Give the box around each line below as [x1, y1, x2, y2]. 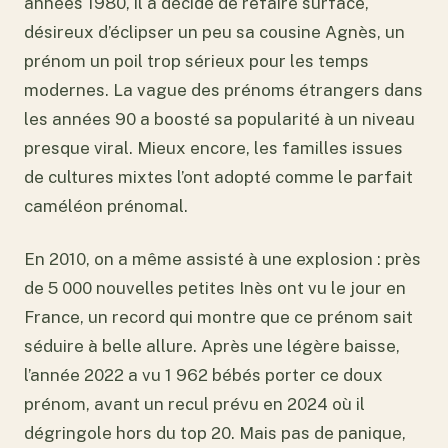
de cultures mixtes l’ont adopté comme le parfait [24, 167, 413, 188]
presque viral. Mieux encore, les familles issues [24, 138, 403, 159]
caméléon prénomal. [24, 196, 188, 217]
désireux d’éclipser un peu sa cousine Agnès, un [24, 22, 405, 43]
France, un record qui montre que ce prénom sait [24, 307, 413, 327]
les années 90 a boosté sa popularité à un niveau [24, 109, 415, 130]
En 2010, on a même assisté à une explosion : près [24, 249, 421, 269]
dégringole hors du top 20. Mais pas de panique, [24, 423, 406, 443]
